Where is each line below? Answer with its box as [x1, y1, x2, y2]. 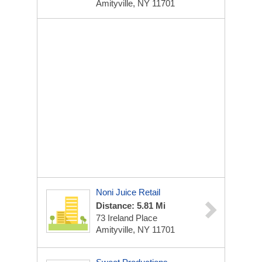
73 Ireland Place [96, 213, 157, 223]
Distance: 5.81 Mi [96, 201, 166, 211]
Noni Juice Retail [96, 187, 160, 197]
